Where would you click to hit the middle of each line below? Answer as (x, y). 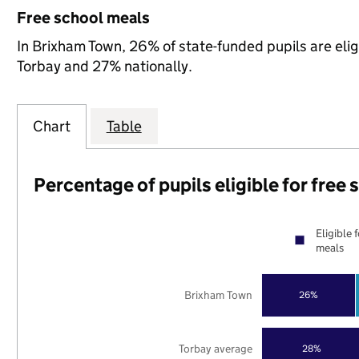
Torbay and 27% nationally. (104, 66)
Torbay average (216, 348)
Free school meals (83, 18)
